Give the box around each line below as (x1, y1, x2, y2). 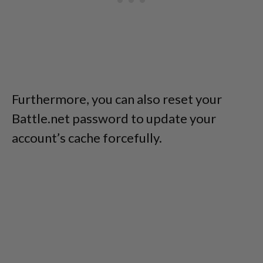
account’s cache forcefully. (12, 129, 162, 146)
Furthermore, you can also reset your (12, 90, 222, 107)
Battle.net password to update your (12, 110, 216, 126)
